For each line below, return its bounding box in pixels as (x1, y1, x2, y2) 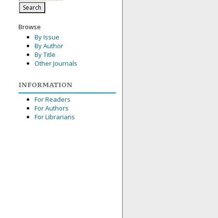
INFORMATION (18, 79, 73, 89)
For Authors (34, 103, 69, 112)
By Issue (34, 33, 59, 42)
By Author (34, 41, 63, 51)
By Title (34, 50, 55, 59)
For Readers (34, 94, 71, 104)
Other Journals (34, 59, 77, 68)
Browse (18, 22, 41, 31)
